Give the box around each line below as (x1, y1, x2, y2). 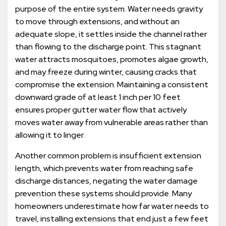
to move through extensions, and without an (15, 16, 180, 27)
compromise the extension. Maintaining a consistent (15, 79, 208, 90)
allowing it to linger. (15, 130, 85, 141)
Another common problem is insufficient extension (15, 150, 201, 161)
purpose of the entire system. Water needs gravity (15, 4, 203, 15)
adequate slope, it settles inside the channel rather (15, 29, 207, 40)
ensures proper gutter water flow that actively (15, 104, 187, 116)
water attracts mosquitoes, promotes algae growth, (15, 54, 208, 65)
